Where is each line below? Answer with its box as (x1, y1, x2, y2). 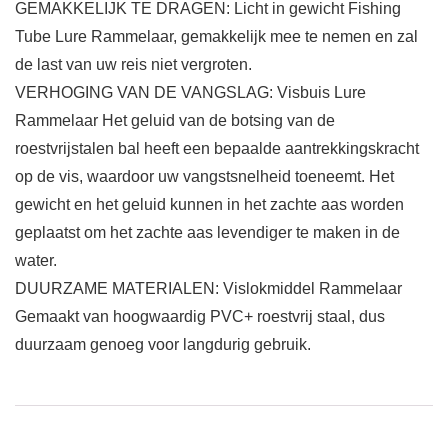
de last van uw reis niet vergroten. (15, 56, 252, 74)
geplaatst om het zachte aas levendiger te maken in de (15, 224, 400, 242)
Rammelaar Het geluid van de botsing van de (15, 112, 335, 130)
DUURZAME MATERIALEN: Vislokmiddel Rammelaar (15, 280, 402, 298)
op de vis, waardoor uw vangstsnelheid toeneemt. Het (15, 168, 394, 186)
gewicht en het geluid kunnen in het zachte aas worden (15, 196, 404, 214)
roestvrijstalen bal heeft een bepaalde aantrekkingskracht (15, 140, 419, 158)
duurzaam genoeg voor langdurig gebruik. (15, 336, 311, 354)
